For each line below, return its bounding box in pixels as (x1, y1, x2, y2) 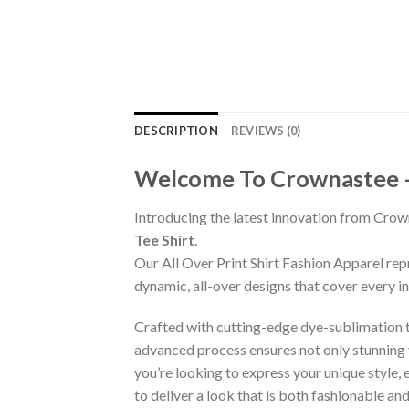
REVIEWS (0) (230, 122, 301, 138)
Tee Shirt (134, 230, 194, 248)
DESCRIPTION (134, 122, 218, 138)
